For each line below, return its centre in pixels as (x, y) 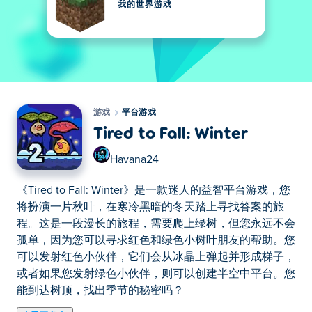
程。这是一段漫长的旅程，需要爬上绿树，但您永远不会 (156, 224)
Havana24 (134, 159)
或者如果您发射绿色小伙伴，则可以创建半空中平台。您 (156, 274)
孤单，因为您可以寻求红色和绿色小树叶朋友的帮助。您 (156, 240)
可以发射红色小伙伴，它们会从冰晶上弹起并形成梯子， (156, 257)
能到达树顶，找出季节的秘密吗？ (100, 290)
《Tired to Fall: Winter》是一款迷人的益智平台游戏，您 (154, 190)
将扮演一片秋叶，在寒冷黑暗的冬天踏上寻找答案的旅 (150, 207)
